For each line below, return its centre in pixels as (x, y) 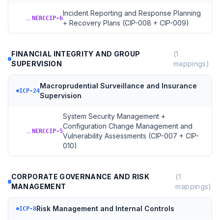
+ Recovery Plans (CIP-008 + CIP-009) (126, 23)
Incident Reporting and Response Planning (132, 13)
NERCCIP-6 (47, 18)
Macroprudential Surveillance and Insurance (118, 86)
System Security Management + (114, 116)
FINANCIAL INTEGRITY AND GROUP (76, 54)
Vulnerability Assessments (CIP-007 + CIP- (131, 136)
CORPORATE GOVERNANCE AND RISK (80, 177)
